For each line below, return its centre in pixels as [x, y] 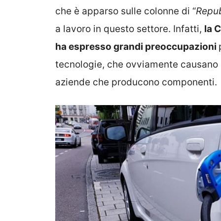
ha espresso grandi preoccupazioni [137, 46]
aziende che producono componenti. [136, 82]
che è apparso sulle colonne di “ [126, 11]
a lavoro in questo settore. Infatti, [130, 29]
